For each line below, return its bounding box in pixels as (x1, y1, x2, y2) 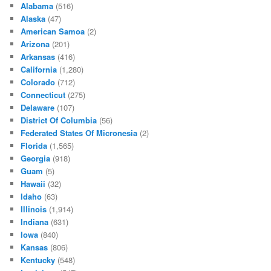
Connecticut (21, 89, 66, 101)
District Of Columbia (21, 114, 97, 126)
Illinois (21, 203, 47, 215)
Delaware (21, 102, 55, 114)
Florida (21, 140, 48, 152)
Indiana (21, 216, 49, 228)
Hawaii (21, 178, 46, 190)
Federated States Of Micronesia (21, 127, 138, 139)
